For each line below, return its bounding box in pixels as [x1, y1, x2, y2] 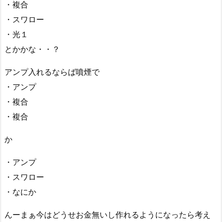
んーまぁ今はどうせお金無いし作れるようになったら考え [4, 210, 211, 220]
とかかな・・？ [4, 44, 60, 54]
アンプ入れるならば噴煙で [4, 67, 100, 77]
